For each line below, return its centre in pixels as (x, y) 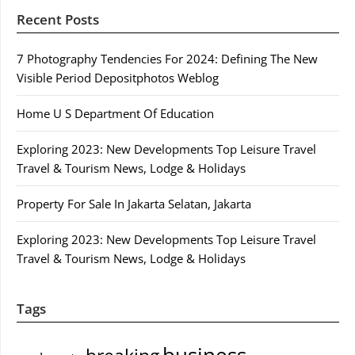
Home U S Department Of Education (115, 113)
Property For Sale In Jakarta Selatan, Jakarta (134, 203)
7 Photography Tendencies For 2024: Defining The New (167, 58)
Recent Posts (58, 19)
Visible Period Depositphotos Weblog (118, 77)
